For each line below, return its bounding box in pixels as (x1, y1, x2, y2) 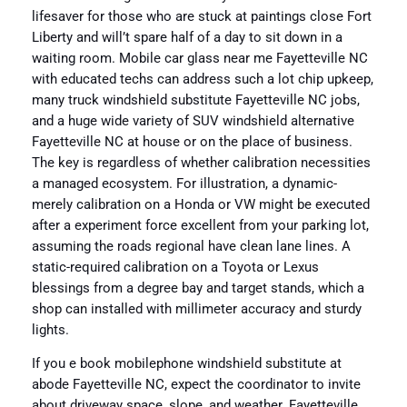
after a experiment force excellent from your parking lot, (31, 217, 369, 233)
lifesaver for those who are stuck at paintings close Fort (31, 8, 372, 25)
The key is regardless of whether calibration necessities (31, 154, 371, 171)
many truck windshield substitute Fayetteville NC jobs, (31, 92, 360, 108)
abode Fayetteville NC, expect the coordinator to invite (31, 377, 361, 393)
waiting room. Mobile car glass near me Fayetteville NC (31, 50, 368, 66)
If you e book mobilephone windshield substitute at (31, 356, 342, 372)
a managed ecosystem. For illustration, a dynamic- (31, 175, 337, 192)
